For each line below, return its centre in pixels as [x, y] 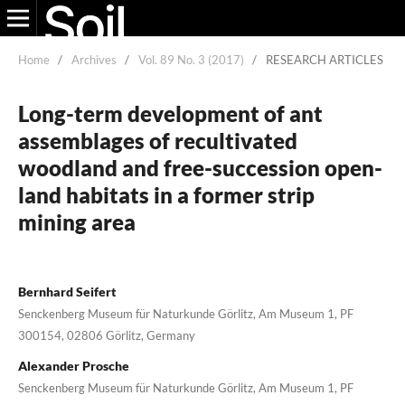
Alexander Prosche [73, 365]
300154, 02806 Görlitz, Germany [106, 335]
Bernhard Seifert [67, 291]
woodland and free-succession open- [200, 167]
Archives [94, 59]
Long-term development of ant [170, 113]
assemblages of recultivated [157, 140]
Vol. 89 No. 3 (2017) [191, 59]
